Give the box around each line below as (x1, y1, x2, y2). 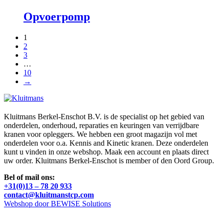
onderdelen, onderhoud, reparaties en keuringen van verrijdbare (4, 121, 199, 130)
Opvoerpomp (23, 10, 90, 23)
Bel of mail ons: (4, 173, 55, 181)
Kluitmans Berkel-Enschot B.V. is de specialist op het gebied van (4, 112, 204, 121)
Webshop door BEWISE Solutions (4, 199, 111, 208)
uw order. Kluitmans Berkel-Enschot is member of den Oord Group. (4, 156, 214, 165)
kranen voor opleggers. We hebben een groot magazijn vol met (4, 130, 197, 138)
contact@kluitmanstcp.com (4, 190, 94, 199)
